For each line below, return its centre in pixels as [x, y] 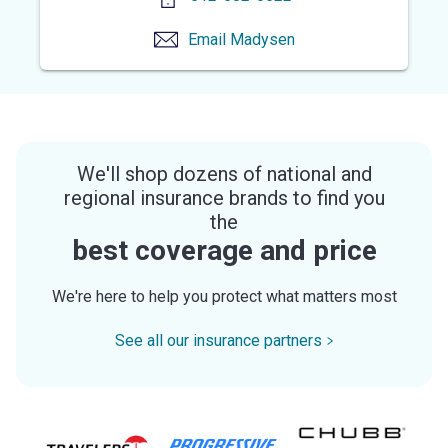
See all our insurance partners [218, 340]
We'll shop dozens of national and [224, 173]
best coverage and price [224, 250]
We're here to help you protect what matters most [224, 296]
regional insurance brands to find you [224, 197]
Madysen [262, 39]
